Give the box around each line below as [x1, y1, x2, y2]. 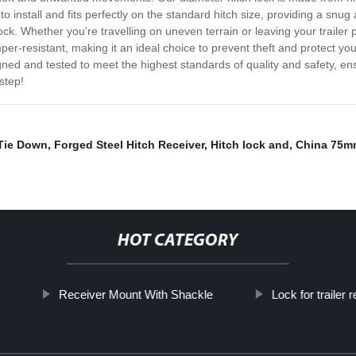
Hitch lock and [211, 138, 289, 152]
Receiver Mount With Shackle [58, 288, 213, 302]
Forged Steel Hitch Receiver [54, 138, 204, 152]
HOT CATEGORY [117, 232, 238, 251]
